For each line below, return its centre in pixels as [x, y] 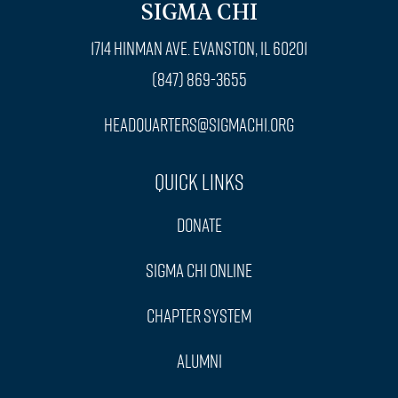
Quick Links [199, 182]
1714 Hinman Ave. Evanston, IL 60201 [199, 48]
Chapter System [199, 316]
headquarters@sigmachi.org [199, 125]
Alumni [199, 361]
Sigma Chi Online [199, 271]
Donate [199, 225]
